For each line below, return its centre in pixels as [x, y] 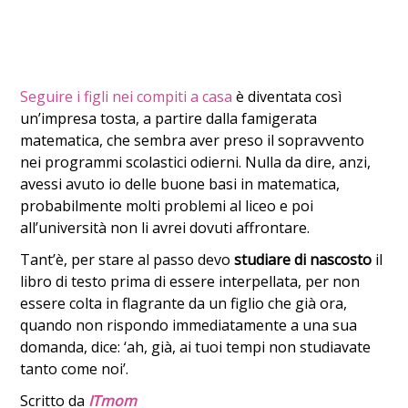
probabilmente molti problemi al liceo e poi [167, 206]
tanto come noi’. [75, 369]
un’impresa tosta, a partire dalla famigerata [169, 119]
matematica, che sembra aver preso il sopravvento [193, 141]
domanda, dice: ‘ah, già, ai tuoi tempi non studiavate [196, 347]
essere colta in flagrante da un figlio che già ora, [184, 304]
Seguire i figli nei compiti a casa [127, 97]
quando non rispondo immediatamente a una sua [189, 326]
